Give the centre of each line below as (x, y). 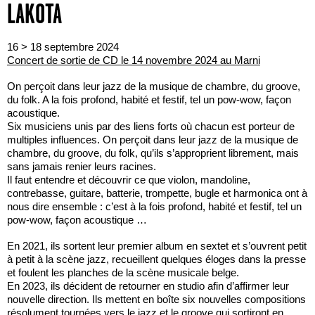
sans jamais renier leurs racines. (82, 166)
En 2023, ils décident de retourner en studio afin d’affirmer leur (148, 285)
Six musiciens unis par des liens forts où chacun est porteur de (151, 126)
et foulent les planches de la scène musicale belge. (123, 272)
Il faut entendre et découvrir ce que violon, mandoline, (129, 179)
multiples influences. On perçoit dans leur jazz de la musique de (153, 139)
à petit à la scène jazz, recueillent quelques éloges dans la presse (156, 259)
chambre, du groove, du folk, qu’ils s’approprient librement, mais (153, 153)
